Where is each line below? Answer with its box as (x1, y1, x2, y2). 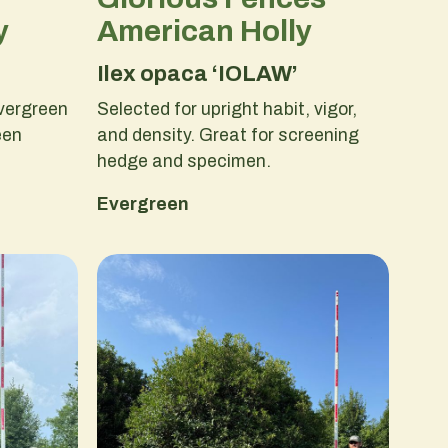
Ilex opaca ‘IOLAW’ (96, 61, 298, 86)
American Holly (96, 15, 312, 48)
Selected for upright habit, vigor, (96, 98, 357, 119)
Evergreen (96, 194, 189, 215)
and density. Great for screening (96, 124, 359, 145)
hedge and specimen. (96, 150, 271, 171)
